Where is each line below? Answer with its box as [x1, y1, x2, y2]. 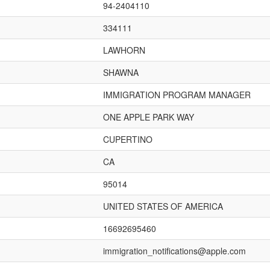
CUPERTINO [103, 133, 152, 145]
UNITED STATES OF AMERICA [103, 200, 223, 212]
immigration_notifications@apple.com [103, 245, 246, 257]
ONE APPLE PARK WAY [103, 111, 194, 123]
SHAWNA [103, 66, 139, 78]
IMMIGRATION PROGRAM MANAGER [103, 89, 251, 101]
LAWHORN [103, 44, 145, 56]
